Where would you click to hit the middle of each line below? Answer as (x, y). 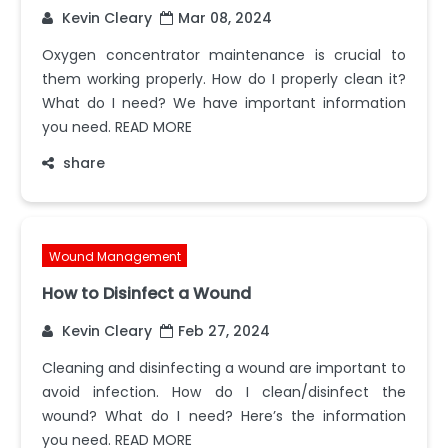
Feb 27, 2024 (224, 330)
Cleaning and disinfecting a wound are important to (224, 367)
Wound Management (114, 256)
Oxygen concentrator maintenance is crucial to (224, 54)
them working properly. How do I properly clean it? (224, 78)
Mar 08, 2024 (225, 17)
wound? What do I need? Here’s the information (224, 415)
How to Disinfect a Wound (146, 293)
